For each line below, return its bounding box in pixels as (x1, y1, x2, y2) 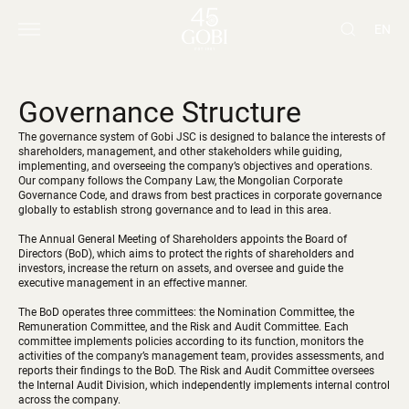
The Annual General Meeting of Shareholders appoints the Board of (18, 233, 347, 246)
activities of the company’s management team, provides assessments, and (18, 350, 384, 362)
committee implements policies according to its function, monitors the (18, 335, 363, 348)
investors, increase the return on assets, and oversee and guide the (18, 262, 343, 275)
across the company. (18, 393, 121, 406)
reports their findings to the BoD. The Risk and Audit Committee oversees (18, 364, 374, 377)
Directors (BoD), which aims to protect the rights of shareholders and (18, 247, 354, 260)
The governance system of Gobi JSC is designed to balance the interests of (18, 131, 385, 143)
